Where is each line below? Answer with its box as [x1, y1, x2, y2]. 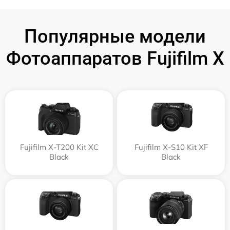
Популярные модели [24, 26, 206, 48]
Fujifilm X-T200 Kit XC [20, 142, 99, 152]
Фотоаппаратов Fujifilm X [6, 48, 224, 70]
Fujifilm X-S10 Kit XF [134, 142, 208, 152]
